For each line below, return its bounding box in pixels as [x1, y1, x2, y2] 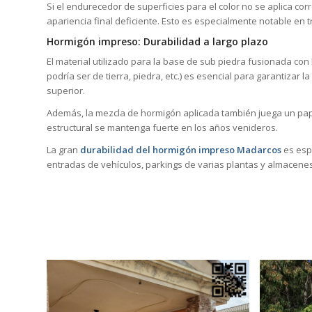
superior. [47, 84, 85, 97]
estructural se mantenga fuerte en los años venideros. [47, 120, 278, 134]
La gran [47, 143, 80, 157]
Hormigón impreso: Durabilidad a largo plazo [47, 34, 268, 48]
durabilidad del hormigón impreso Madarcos [80, 143, 281, 157]
